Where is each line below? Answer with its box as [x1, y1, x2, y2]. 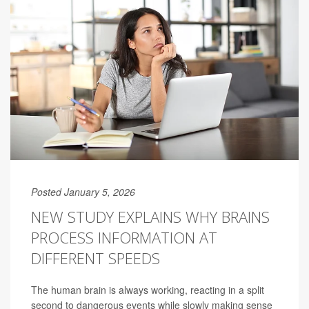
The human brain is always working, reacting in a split [31, 283, 264, 297]
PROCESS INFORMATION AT [31, 227, 217, 248]
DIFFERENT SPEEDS [31, 248, 160, 269]
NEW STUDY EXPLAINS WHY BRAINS [31, 206, 270, 228]
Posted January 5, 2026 [31, 185, 135, 199]
